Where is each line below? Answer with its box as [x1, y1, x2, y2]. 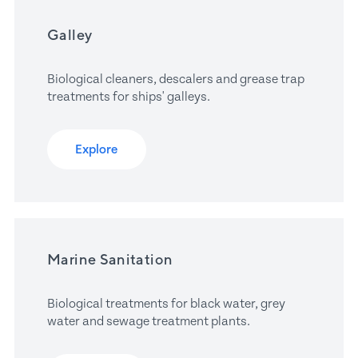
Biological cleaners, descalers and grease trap [47, 71, 305, 86]
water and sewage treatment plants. [47, 313, 251, 328]
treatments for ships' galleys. [47, 89, 211, 104]
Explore [75, 141, 118, 157]
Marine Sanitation [47, 251, 173, 268]
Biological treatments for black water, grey [47, 296, 286, 311]
